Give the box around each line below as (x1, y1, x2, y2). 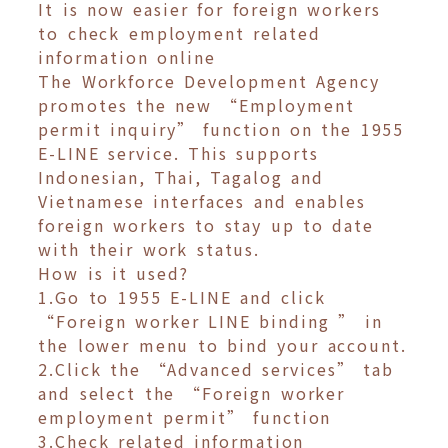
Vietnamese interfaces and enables (38, 189, 366, 214)
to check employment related (38, 21, 321, 46)
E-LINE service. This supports (38, 141, 319, 166)
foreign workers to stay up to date (38, 213, 375, 238)
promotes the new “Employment (38, 93, 355, 118)
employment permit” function (38, 405, 332, 430)
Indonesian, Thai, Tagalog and (38, 165, 324, 190)
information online (38, 45, 216, 70)
